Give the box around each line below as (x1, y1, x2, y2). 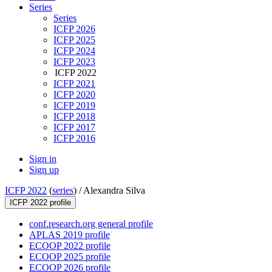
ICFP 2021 (53, 78, 95, 89)
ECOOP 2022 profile (29, 240, 110, 251)
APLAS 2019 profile (29, 229, 110, 240)
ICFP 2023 (53, 56, 95, 67)
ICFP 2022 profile (10, 198, 71, 208)
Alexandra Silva (83, 185, 145, 196)
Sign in (29, 154, 56, 165)
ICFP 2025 (53, 35, 95, 46)
